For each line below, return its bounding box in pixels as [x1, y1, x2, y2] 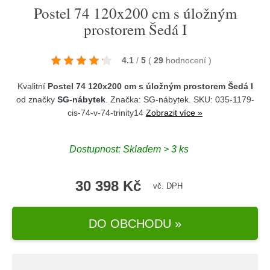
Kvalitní [17, 81, 48, 91]
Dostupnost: [69, 143, 123, 154]
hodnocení [166, 55, 209, 65]
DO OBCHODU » [89, 216, 181, 230]
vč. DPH [153, 181, 183, 190]
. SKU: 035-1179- [188, 95, 254, 104]
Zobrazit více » [146, 108, 202, 118]
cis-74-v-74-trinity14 [67, 108, 146, 118]
